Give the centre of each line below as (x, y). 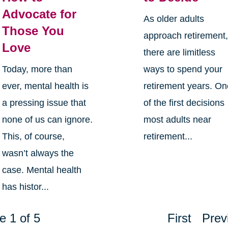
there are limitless (180, 53)
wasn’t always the (38, 153)
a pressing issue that (44, 103)
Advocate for (39, 14)
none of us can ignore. (47, 120)
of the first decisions (184, 103)
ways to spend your (183, 69)
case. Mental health (41, 170)
